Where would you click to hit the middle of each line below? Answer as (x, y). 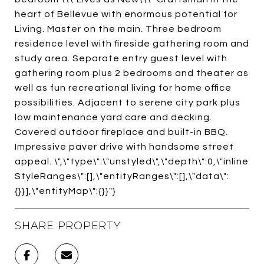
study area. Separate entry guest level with (121, 58)
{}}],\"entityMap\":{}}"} (65, 191)
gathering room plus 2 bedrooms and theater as (132, 73)
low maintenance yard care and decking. (113, 117)
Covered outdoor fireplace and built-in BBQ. (121, 132)
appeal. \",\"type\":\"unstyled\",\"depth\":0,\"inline (132, 161)
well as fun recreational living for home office (123, 88)
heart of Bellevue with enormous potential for (126, 14)
